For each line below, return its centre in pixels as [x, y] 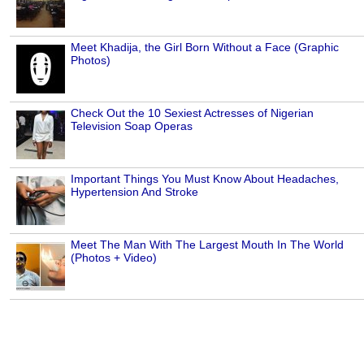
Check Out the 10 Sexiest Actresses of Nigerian [192, 113]
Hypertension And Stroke [134, 191]
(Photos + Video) [114, 257]
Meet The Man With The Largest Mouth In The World [207, 244]
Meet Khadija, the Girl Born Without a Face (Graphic [205, 47]
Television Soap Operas [132, 126]
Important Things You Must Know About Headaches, [205, 178]
